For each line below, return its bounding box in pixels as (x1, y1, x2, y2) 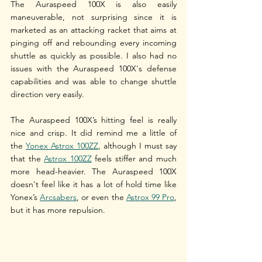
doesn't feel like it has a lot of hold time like (11, 179, 177, 190)
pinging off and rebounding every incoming (11, 37, 177, 49)
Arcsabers (40, 192, 77, 203)
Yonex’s (11, 192, 40, 203)
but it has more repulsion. (11, 205, 108, 216)
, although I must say (98, 140, 177, 151)
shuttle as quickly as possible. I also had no (11, 50, 177, 61)
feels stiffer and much (91, 153, 177, 164)
